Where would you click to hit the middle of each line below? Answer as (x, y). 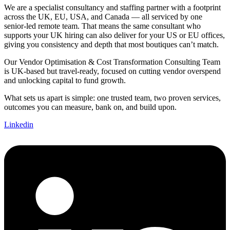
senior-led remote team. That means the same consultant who (102, 26)
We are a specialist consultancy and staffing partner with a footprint (112, 7)
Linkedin (19, 124)
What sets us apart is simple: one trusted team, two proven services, (112, 98)
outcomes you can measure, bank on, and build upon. (90, 107)
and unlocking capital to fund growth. (65, 80)
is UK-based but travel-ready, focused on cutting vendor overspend (112, 71)
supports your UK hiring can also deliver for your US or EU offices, (114, 35)
